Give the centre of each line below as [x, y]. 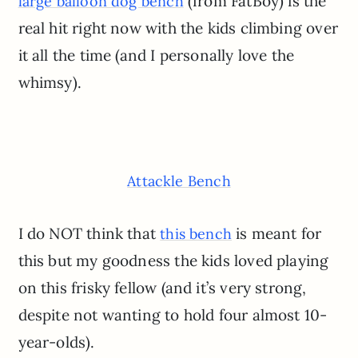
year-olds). [56, 342]
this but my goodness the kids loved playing [173, 260]
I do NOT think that [89, 233]
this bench [196, 233]
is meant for [277, 233]
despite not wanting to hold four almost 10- [173, 314]
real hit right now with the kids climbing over [178, 28]
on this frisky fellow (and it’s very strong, [162, 287]
